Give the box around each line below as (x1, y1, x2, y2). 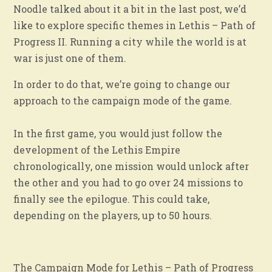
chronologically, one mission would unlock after (13, 159, 250, 172)
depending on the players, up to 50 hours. (13, 208, 212, 222)
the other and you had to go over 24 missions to (13, 175, 243, 189)
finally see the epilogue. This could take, (13, 192, 210, 205)
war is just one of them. (13, 51, 127, 64)
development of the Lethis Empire (13, 143, 181, 156)
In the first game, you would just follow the (13, 126, 223, 140)
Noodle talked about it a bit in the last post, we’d (13, 2, 247, 15)
